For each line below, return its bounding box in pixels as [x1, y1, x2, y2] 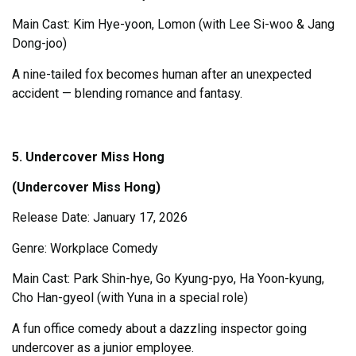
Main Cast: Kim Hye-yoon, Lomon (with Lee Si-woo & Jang [12, 17, 335, 33]
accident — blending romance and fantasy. [12, 85, 246, 101]
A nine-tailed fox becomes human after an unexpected [12, 66, 311, 82]
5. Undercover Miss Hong [12, 149, 164, 164]
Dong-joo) [12, 36, 67, 52]
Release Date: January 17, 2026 [12, 210, 188, 226]
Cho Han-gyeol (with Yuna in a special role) [12, 290, 248, 306]
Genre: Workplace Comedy [12, 240, 158, 256]
